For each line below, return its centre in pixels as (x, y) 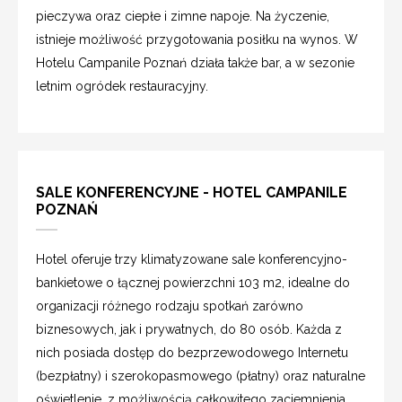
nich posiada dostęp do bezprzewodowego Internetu (192, 352)
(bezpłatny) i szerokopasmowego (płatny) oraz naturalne (201, 376)
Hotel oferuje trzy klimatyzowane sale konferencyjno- (192, 259)
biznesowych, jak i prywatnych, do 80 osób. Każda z (189, 329)
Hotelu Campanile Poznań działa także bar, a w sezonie (195, 62)
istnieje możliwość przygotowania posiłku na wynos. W (197, 39)
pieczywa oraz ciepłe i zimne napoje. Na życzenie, (183, 16)
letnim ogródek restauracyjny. (122, 86)
